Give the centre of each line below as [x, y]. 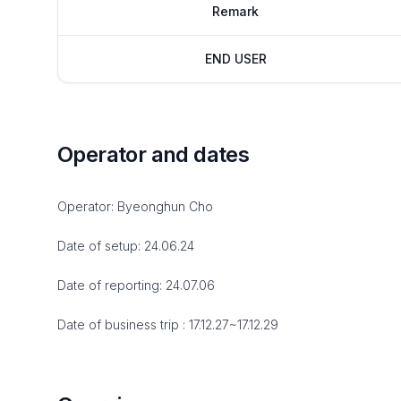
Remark [235, 11]
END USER [235, 59]
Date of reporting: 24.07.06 [136, 285]
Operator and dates [154, 154]
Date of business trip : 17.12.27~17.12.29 [168, 324]
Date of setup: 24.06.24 [126, 246]
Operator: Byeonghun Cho [135, 206]
